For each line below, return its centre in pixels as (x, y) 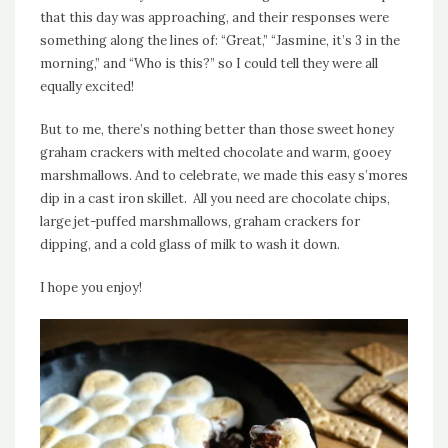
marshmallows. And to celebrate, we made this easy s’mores (224, 176)
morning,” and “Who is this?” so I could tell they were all (209, 64)
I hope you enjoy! (91, 288)
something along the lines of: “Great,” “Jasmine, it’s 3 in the (220, 41)
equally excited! (87, 87)
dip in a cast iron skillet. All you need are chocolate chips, (215, 199)
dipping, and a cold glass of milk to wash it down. (190, 245)
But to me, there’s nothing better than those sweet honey (217, 130)
